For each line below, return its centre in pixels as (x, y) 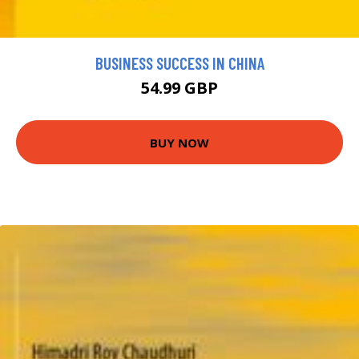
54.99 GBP (179, 88)
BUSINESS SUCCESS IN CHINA (179, 63)
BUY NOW (179, 142)
